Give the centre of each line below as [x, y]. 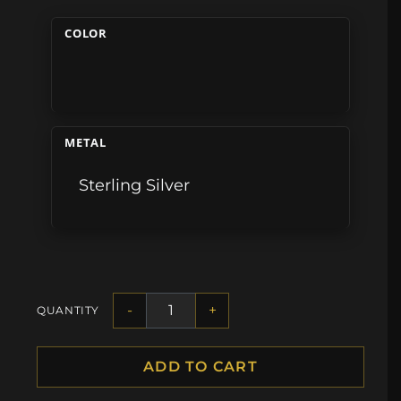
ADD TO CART [200, 366]
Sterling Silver [135, 185]
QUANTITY [68, 311]
